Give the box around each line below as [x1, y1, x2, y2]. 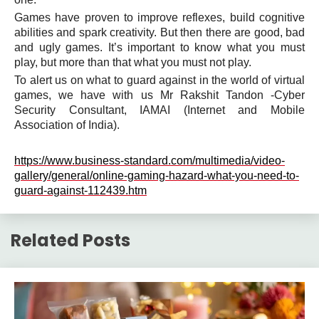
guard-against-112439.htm [14, 184, 147, 197]
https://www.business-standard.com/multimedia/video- [14, 155, 285, 167]
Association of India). [14, 119, 120, 131]
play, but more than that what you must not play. [14, 56, 251, 68]
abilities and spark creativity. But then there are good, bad [14, 26, 305, 38]
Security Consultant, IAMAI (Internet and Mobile [14, 104, 305, 116]
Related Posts [11, 228, 130, 252]
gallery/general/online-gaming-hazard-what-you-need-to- [14, 169, 299, 182]
